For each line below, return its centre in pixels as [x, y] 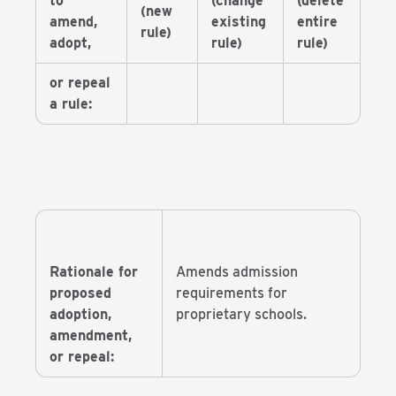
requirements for [232, 293]
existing [239, 22]
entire [317, 22]
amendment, [91, 335]
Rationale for [94, 272]
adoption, [80, 314]
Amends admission [237, 272]
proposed [80, 293]
